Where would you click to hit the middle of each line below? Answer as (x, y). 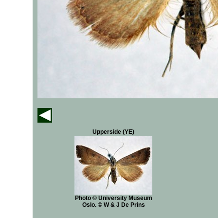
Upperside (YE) (113, 132)
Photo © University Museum (113, 198)
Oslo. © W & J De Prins (113, 205)
